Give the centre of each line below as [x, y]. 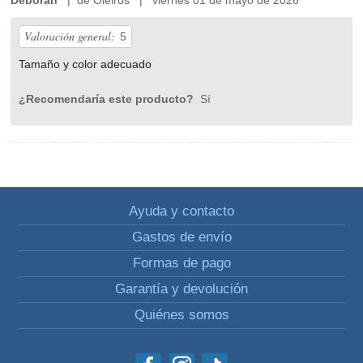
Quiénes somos [181, 314]
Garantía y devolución [181, 288]
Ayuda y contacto [181, 211]
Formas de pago [181, 263]
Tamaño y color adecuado [85, 64]
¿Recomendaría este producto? [108, 98]
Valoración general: [70, 36]
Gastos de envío [181, 237]
